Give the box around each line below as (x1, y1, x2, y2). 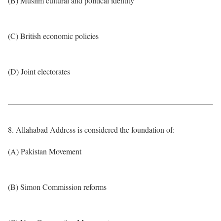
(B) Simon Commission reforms (8, 182, 107, 192)
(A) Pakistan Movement (8, 146, 81, 156)
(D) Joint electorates (8, 66, 70, 76)
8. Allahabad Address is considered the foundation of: (8, 124, 175, 135)
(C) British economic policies (8, 31, 99, 41)
